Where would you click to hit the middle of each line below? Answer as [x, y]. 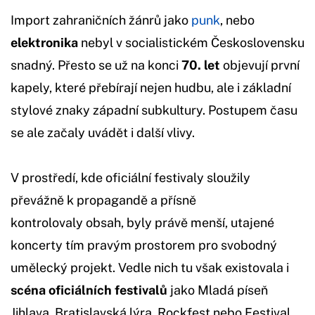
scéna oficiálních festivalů [89, 290]
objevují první [260, 65]
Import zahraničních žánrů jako [99, 20]
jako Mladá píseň [218, 290]
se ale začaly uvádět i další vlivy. [103, 132]
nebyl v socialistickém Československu [193, 42]
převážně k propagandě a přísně [103, 200]
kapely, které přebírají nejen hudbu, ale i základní [151, 87]
